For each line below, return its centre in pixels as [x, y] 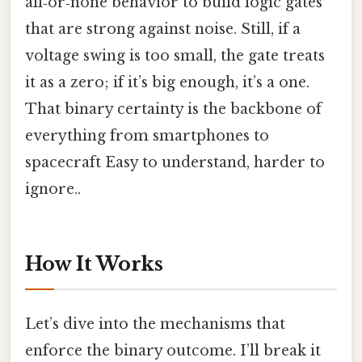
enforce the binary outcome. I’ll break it [173, 351]
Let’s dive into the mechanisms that [155, 324]
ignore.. [53, 189]
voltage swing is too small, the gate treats [175, 55]
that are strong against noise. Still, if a [163, 29]
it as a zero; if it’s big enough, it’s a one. [167, 82]
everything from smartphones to [147, 135]
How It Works [94, 263]
